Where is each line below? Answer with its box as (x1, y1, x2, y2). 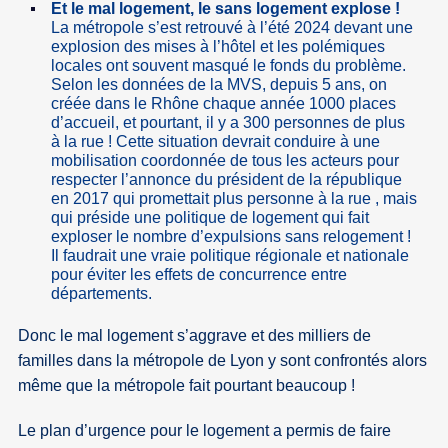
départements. (50, 284, 152, 302)
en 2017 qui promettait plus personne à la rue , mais (50, 189, 417, 207)
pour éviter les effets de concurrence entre (50, 265, 347, 283)
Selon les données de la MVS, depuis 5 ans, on (50, 75, 387, 93)
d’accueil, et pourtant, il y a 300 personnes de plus (50, 113, 405, 131)
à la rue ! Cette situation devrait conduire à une (50, 132, 380, 150)
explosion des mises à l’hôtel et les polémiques (50, 37, 385, 55)
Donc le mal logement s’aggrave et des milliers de (18, 326, 372, 344)
